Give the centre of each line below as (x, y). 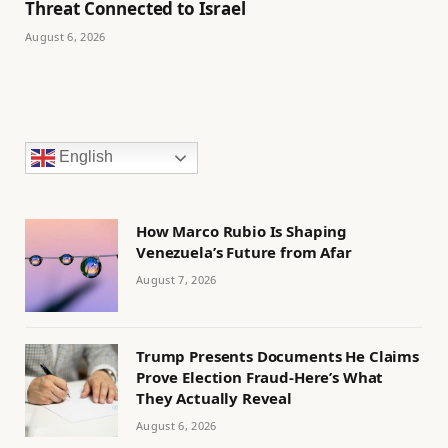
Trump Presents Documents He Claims (277, 355)
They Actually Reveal (214, 397)
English (84, 157)
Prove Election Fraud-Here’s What (260, 376)
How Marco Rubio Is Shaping (242, 230)
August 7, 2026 (176, 279)
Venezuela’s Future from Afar (244, 251)
